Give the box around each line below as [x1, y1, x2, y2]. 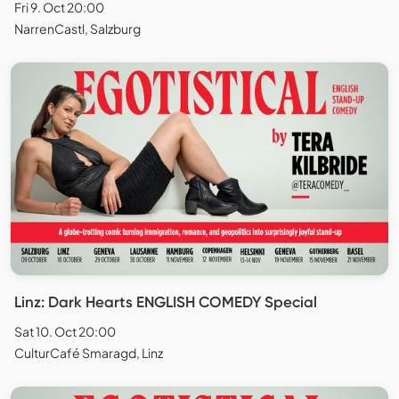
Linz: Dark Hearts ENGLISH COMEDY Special [14, 293, 317, 312]
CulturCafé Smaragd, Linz [14, 345, 163, 362]
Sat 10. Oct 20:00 [14, 323, 116, 340]
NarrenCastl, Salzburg [14, 20, 141, 37]
